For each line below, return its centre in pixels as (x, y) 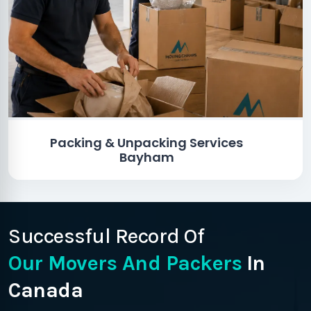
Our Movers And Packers (125, 263)
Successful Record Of (106, 236)
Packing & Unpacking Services (147, 143)
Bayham (146, 157)
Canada (45, 290)
